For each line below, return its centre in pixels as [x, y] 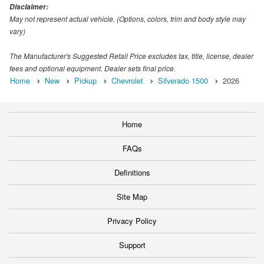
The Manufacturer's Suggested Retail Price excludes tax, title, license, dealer [131, 56]
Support [132, 245]
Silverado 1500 [183, 81]
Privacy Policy [132, 221]
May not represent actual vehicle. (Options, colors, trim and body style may [128, 19]
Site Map [132, 197]
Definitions [132, 173]
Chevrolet [127, 81]
